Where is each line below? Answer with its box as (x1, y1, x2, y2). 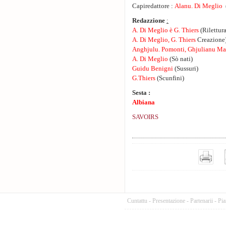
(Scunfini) (157, 75, 184, 82)
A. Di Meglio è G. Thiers (132, 27, 199, 34)
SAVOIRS (132, 114, 158, 121)
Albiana (132, 99, 155, 106)
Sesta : (132, 89, 150, 96)
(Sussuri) (173, 65, 198, 72)
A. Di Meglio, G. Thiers (132, 36, 197, 43)
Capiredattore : (132, 3, 173, 10)
